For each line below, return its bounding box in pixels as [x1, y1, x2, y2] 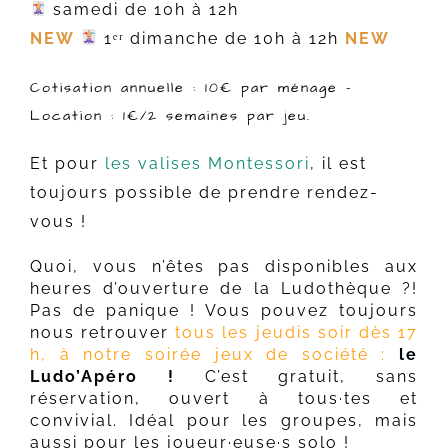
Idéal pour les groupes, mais [129, 410, 419, 430]
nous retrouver [29, 322, 170, 342]
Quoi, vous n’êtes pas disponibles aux [29, 256, 419, 276]
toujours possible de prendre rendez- [29, 182, 379, 202]
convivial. [29, 410, 130, 430]
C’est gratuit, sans [174, 366, 419, 386]
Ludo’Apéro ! [29, 366, 175, 386]
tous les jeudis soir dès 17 [169, 322, 419, 342]
